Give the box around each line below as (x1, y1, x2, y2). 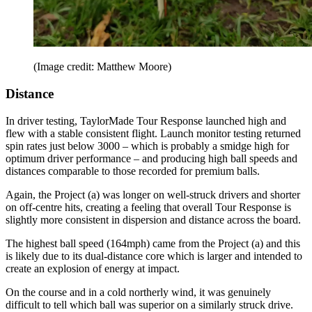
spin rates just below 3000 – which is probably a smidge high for (6, 139, 289, 152)
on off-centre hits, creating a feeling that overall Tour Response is (6, 201, 291, 213)
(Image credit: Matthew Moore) (33, 61, 171, 73)
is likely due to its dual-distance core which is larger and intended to (6, 249, 302, 262)
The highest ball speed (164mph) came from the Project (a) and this (6, 237, 300, 249)
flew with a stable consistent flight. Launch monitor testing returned (6, 127, 301, 139)
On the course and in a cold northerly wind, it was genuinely (6, 286, 271, 298)
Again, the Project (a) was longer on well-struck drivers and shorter (6, 188, 300, 201)
